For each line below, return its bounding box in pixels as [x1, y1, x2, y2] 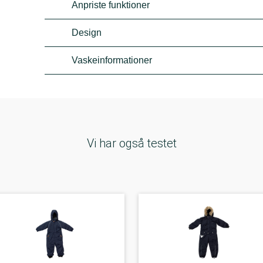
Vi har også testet [86, 136, 177, 150]
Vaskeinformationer [72, 55, 153, 65]
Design [72, 28, 102, 38]
